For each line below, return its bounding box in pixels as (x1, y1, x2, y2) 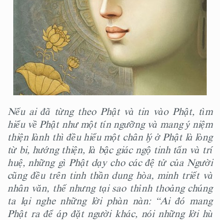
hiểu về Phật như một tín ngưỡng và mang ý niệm (7, 119, 213, 130)
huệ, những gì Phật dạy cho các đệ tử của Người (7, 157, 213, 168)
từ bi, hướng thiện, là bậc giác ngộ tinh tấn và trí (7, 144, 213, 155)
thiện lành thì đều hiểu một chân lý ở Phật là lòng (7, 132, 213, 142)
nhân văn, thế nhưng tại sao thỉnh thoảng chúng (7, 183, 213, 193)
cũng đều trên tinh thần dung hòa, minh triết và (7, 170, 213, 181)
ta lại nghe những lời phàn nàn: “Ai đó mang (7, 195, 213, 206)
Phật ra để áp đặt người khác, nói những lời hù (7, 208, 213, 219)
